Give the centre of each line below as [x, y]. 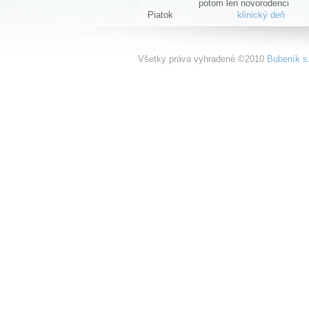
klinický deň [261, 15]
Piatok [160, 15]
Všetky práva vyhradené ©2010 [202, 59]
